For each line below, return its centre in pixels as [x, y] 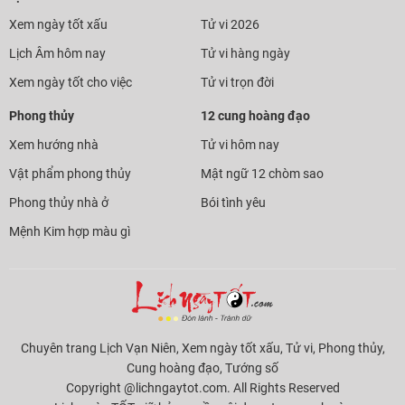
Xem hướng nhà [54, 144]
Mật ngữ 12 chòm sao [263, 173]
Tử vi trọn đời [238, 82]
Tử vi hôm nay [240, 144]
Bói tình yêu [234, 202]
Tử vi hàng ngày [246, 53]
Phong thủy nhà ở [59, 202]
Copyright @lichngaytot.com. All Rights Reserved [202, 387]
